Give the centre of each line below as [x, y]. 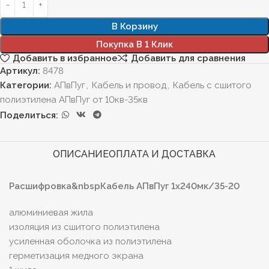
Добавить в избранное [65, 58]
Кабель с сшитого [212, 86]
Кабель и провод [129, 86]
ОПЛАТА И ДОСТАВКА [162, 154]
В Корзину [134, 27]
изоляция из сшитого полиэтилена [84, 227]
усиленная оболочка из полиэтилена [90, 242]
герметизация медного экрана [76, 256]
